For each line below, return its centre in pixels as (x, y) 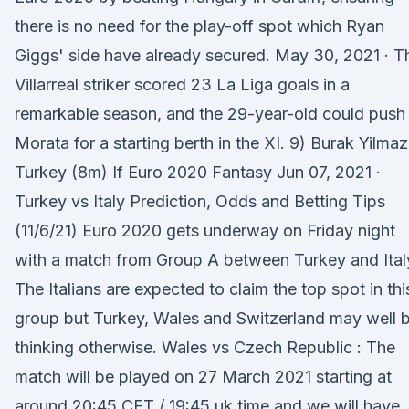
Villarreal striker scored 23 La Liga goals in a (182, 84)
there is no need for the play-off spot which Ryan (199, 26)
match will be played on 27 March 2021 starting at (203, 377)
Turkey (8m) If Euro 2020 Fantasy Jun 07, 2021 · (198, 172)
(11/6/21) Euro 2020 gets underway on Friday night (205, 231)
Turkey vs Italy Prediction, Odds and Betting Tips (200, 201)
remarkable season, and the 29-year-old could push (210, 114)
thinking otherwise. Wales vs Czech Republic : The (205, 347)
